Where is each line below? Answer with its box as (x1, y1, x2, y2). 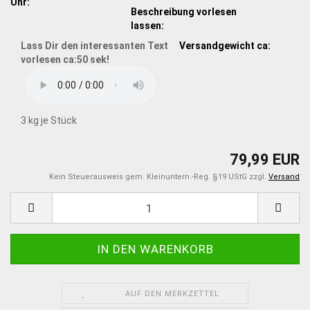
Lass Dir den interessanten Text (21, 39, 168, 51)
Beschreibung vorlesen (131, 6, 237, 17)
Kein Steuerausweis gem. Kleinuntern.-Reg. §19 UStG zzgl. (49, 172, 268, 182)
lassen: (131, 19, 165, 31)
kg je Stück (26, 114, 77, 126)
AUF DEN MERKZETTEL (125, 289, 219, 299)
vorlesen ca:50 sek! (21, 53, 109, 65)
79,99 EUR (230, 151, 300, 169)
